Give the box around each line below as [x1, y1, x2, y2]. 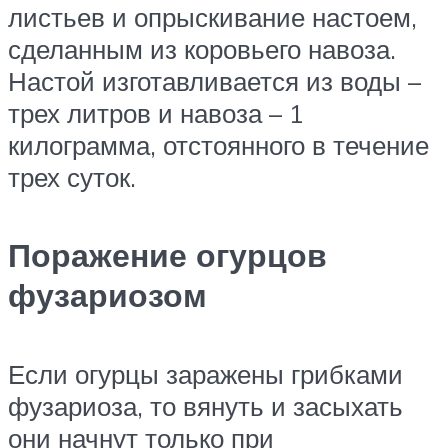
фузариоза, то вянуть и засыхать [8, 389, 403, 422]
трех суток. [8, 160, 136, 193]
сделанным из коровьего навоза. [8, 32, 396, 65]
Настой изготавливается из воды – [8, 64, 421, 97]
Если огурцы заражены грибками [8, 357, 403, 390]
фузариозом [8, 275, 207, 316]
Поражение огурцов [8, 235, 327, 276]
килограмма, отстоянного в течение [8, 128, 429, 161]
